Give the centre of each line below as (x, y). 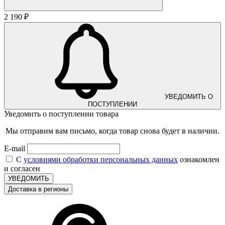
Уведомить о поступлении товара (61, 114)
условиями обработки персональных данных (101, 159)
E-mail (15, 148)
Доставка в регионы (38, 189)
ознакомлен (199, 159)
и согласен (22, 168)
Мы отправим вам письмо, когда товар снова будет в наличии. (113, 131)
